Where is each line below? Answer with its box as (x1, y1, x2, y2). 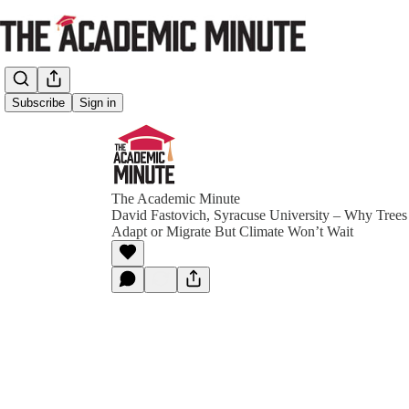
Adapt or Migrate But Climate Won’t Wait (111, 224, 353, 239)
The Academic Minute (111, 191, 240, 206)
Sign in (79, 96, 116, 110)
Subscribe (12, 96, 65, 110)
